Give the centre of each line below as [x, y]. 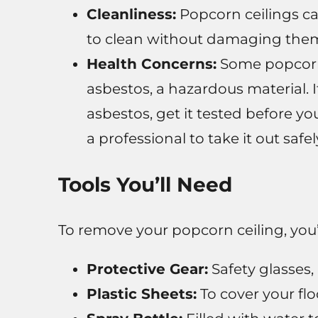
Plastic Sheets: [141, 294]
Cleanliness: [131, 15]
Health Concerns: [151, 64]
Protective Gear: [147, 269]
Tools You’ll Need [145, 185]
